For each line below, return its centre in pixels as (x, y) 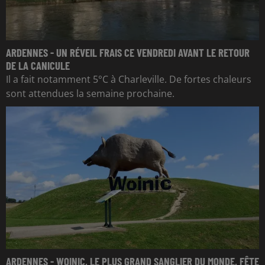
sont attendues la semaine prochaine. (90, 94)
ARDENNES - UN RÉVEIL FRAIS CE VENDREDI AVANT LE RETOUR (128, 53)
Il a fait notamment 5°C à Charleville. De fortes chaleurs (129, 80)
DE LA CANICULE (38, 66)
